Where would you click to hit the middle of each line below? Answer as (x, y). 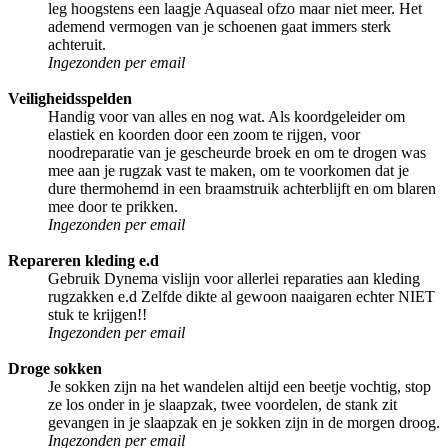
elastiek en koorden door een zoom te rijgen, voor (204, 134)
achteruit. (77, 44)
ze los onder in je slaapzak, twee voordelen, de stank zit (222, 404)
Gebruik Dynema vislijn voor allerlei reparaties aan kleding (234, 278)
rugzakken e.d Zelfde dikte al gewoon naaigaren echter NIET (241, 296)
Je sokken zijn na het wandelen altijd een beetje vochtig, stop (239, 386)
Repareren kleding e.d (83, 260)
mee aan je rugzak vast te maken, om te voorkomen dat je (228, 170)
